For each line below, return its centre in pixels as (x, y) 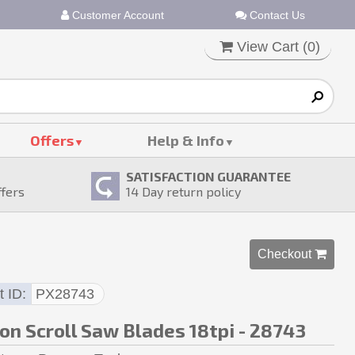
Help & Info (186, 140)
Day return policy (190, 191)
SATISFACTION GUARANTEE (208, 176)
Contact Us (276, 15)
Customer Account (116, 15)
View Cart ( (270, 47)
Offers (52, 140)
